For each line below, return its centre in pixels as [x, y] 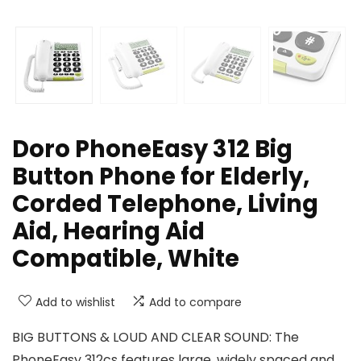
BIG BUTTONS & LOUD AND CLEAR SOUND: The [156, 337]
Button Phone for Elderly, [161, 176]
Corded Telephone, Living [165, 203]
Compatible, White [126, 258]
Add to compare [195, 302]
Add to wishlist [75, 302]
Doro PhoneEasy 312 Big [152, 149]
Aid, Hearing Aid [108, 231]
